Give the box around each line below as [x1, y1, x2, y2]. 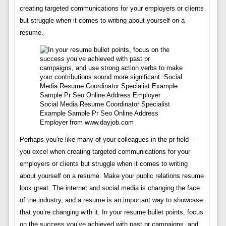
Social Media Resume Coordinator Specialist [39, 100, 170, 108]
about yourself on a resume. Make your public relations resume [19, 172, 204, 180]
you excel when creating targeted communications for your [19, 148, 190, 155]
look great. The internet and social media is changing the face [19, 184, 200, 192]
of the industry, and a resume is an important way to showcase [19, 196, 203, 204]
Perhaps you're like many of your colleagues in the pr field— [19, 136, 195, 143]
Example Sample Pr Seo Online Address [39, 109, 158, 117]
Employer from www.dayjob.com [39, 119, 134, 126]
